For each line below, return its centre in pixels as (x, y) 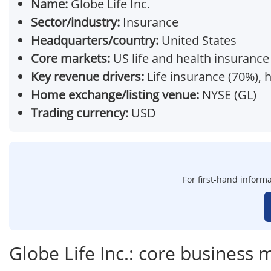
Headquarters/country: (95, 41)
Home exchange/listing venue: (115, 95)
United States (198, 41)
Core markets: (70, 59)
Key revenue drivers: (87, 77)
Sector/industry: (75, 22)
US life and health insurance (190, 59)
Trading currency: (80, 113)
